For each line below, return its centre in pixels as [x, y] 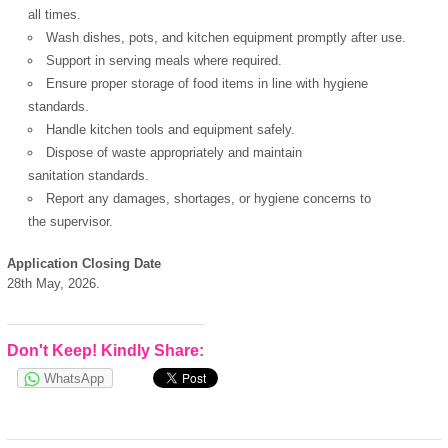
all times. [55, 14]
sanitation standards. [89, 175]
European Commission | [329, 394]
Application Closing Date [84, 264]
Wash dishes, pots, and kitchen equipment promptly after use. [226, 37]
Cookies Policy [222, 416]
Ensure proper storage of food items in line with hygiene [207, 83]
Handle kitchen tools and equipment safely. [171, 129]
